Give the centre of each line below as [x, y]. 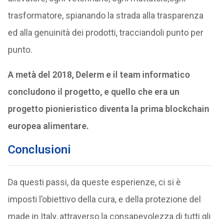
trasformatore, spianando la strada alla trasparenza [105, 15]
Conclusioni [39, 150]
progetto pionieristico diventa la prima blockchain [108, 109]
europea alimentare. [48, 126]
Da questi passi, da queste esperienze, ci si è [94, 182]
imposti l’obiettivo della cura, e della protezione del [104, 199]
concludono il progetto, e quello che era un [93, 92]
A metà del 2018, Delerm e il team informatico [99, 75]
